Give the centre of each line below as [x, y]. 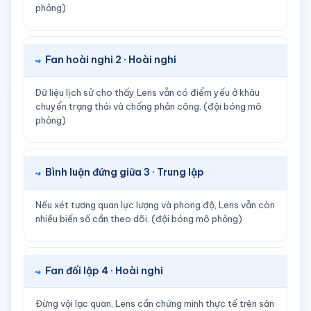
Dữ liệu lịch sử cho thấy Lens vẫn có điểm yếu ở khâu [148, 92]
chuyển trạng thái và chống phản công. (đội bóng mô [149, 106]
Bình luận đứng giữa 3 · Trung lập [125, 172]
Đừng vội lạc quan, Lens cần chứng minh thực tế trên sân [155, 303]
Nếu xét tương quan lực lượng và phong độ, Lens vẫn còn [155, 205]
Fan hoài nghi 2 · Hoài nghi [111, 60]
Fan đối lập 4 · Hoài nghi [104, 271]
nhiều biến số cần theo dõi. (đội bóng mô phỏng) [139, 219]
